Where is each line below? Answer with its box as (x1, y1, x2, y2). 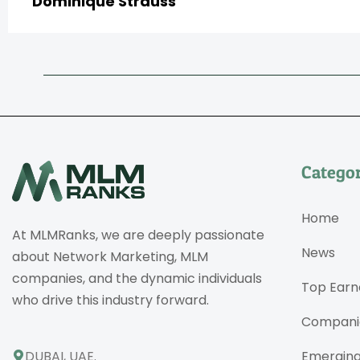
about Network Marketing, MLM (12, 247, 208, 267)
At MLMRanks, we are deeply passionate (12, 226, 264, 245)
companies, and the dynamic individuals (12, 269, 262, 288)
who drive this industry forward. (12, 291, 209, 310)
